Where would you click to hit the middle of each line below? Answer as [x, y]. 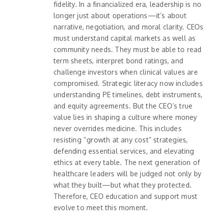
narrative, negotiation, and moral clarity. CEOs [129, 27]
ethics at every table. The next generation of [127, 162]
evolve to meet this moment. [101, 207]
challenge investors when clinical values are [126, 72]
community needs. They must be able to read [128, 49]
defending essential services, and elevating [124, 151]
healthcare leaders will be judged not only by [127, 173]
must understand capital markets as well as [125, 38]
